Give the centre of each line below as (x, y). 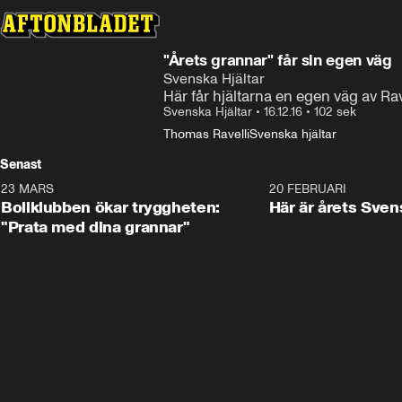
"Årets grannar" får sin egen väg (278, 60)
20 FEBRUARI (307, 189)
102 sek (335, 112)
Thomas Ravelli (206, 134)
